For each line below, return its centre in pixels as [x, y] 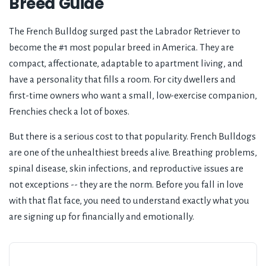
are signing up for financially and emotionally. [102, 217]
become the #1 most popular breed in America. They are [121, 47]
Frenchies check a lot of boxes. [69, 112]
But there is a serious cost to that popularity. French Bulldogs [132, 137]
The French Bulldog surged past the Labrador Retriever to [125, 31]
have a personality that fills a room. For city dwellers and [122, 80]
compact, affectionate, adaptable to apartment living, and [126, 64]
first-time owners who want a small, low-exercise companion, [133, 96]
